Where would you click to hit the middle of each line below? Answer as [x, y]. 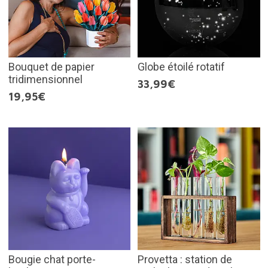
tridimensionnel [45, 80]
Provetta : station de [185, 259]
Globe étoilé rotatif [181, 67]
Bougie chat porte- [52, 259]
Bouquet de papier [51, 67]
